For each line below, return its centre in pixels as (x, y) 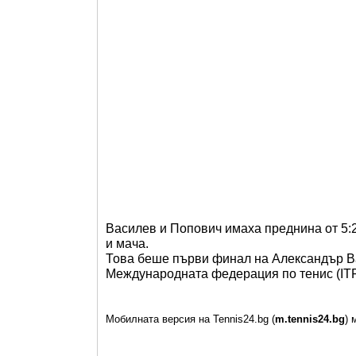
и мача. (127, 244)
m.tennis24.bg (310, 319)
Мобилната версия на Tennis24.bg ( (190, 319)
